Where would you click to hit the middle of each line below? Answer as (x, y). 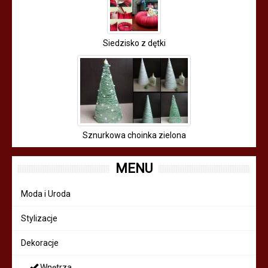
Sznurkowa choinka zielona (134, 135)
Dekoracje (40, 243)
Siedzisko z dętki (134, 43)
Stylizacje (39, 218)
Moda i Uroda (46, 194)
